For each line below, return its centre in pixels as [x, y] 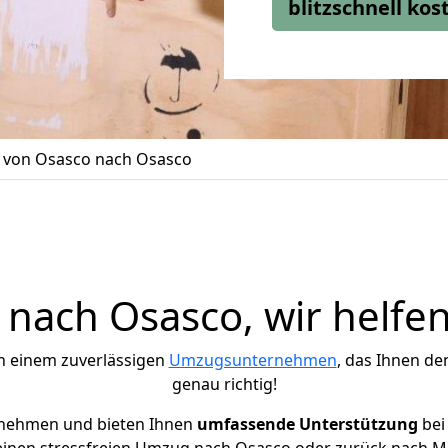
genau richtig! [224, 384]
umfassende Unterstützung [307, 424]
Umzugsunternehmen [252, 360]
